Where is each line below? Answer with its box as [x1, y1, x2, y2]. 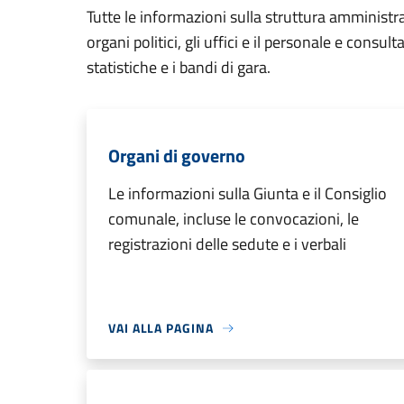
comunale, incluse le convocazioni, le [108, 207, 359, 231]
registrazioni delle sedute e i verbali [108, 232, 346, 256]
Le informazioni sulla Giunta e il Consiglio [108, 181, 387, 206]
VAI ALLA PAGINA [108, 318, 214, 337]
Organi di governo [108, 142, 245, 170]
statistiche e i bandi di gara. [87, 55, 271, 79]
